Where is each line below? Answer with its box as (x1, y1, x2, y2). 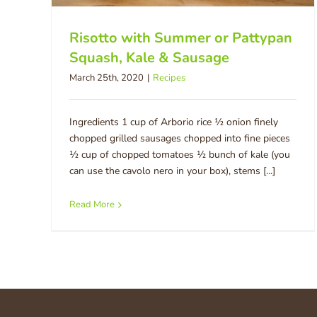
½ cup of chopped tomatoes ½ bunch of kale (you (69, 147, 290, 161)
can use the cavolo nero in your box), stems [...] (69, 163, 275, 178)
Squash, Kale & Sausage (69, 47, 229, 67)
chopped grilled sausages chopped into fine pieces (69, 131, 290, 145)
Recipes (153, 71, 185, 84)
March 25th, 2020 (69, 71, 144, 84)
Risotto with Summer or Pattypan (69, 28, 292, 47)
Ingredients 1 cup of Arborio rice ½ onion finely (69, 115, 278, 129)
